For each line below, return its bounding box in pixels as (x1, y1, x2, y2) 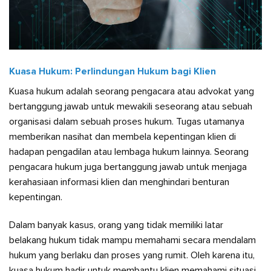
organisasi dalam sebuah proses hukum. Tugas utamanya (9, 116, 244, 128)
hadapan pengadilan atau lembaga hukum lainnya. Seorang (9, 146, 249, 158)
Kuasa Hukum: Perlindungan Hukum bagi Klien (9, 65, 216, 78)
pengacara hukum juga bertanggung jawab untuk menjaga (9, 161, 247, 174)
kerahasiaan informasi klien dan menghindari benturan (9, 176, 229, 189)
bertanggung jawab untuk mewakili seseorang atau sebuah (9, 100, 252, 113)
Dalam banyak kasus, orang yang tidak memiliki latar (9, 219, 223, 232)
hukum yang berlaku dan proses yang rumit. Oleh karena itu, (9, 249, 255, 262)
